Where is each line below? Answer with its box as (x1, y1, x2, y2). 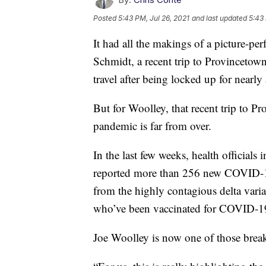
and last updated (192, 13, 247, 23)
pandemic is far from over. (93, 118, 211, 133)
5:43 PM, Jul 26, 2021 (118, 13, 189, 23)
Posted (93, 13, 118, 23)
